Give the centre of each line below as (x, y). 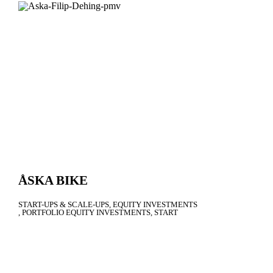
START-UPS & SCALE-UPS (64, 205)
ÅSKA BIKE (53, 181)
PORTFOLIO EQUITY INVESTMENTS (86, 213)
